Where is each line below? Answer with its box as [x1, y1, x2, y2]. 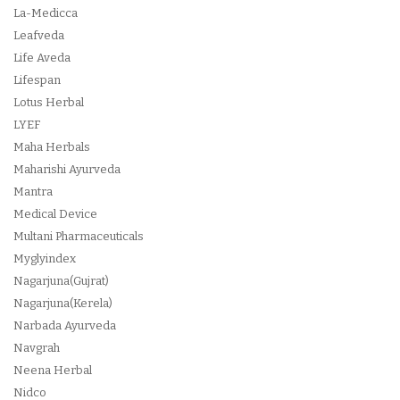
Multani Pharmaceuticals [13, 229, 144, 243]
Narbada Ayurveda [13, 319, 116, 332]
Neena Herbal [13, 363, 92, 377]
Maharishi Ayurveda [13, 162, 121, 176]
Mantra [13, 185, 53, 198]
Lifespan [13, 73, 61, 87]
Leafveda [13, 29, 64, 42]
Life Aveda [13, 51, 71, 64]
